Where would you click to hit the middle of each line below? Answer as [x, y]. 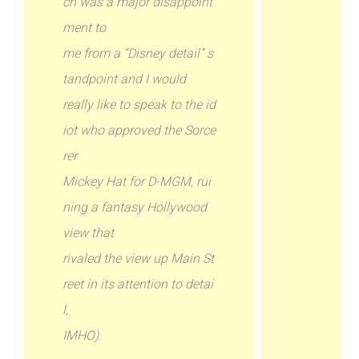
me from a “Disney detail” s [138, 53]
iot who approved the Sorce [139, 130]
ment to [85, 28]
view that [89, 233]
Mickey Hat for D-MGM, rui [137, 182]
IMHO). [83, 335]
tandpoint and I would [125, 79]
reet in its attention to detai [138, 284]
